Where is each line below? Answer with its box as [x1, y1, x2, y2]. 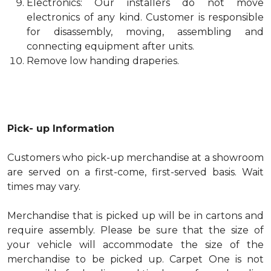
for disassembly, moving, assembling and [27, 26, 264, 38]
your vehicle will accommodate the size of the [7, 239, 264, 250]
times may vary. [7, 181, 80, 192]
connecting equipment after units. [27, 41, 194, 52]
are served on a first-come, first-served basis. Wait [7, 166, 264, 178]
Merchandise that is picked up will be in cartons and [7, 210, 264, 221]
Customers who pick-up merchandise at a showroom [7, 152, 264, 163]
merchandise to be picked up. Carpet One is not [7, 253, 264, 265]
